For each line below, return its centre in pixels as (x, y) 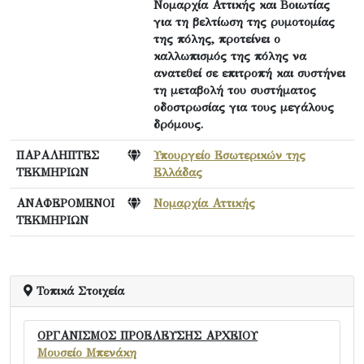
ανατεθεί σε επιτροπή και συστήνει (249, 73)
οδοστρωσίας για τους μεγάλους (244, 107)
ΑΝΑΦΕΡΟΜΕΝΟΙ (65, 203)
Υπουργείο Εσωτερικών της (230, 155)
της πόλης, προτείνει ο (217, 39)
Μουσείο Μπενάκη (87, 352)
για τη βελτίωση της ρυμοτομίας (244, 22)
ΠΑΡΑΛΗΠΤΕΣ (58, 155)
